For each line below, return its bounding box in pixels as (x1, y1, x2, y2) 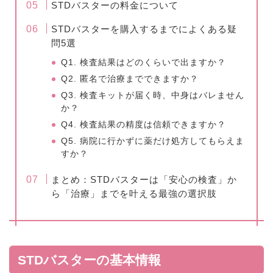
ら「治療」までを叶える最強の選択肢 (51, 188, 218, 199)
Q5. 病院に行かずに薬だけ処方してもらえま (61, 136, 245, 146)
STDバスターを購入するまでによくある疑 (51, 23, 238, 34)
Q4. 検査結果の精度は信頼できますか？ (61, 119, 227, 129)
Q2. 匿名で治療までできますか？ (61, 74, 199, 83)
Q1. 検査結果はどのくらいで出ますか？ (61, 57, 227, 67)
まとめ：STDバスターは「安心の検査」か (51, 174, 238, 185)
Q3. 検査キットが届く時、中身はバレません (61, 90, 245, 100)
